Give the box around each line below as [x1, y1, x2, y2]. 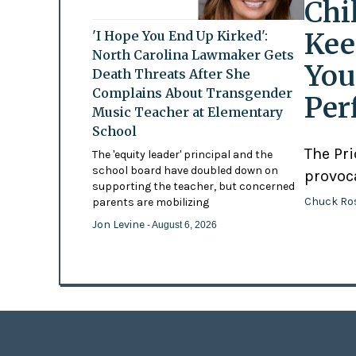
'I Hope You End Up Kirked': [91, 27, 268, 44]
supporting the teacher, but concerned [91, 179, 295, 193]
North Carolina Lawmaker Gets [91, 46, 294, 63]
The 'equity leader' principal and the [91, 147, 273, 161]
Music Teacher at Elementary [91, 103, 283, 120]
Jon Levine [91, 217, 147, 231]
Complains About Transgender [91, 84, 292, 101]
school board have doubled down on [91, 163, 278, 177]
